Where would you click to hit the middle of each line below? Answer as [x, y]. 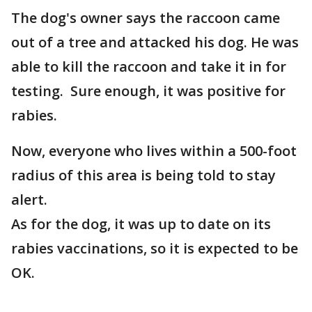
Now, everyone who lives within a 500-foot [154, 151]
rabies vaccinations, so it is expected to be [155, 249]
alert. [31, 200]
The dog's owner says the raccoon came [146, 18]
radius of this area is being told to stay [143, 175]
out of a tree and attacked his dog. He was [155, 42]
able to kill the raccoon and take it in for [149, 67]
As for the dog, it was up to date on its [141, 224]
